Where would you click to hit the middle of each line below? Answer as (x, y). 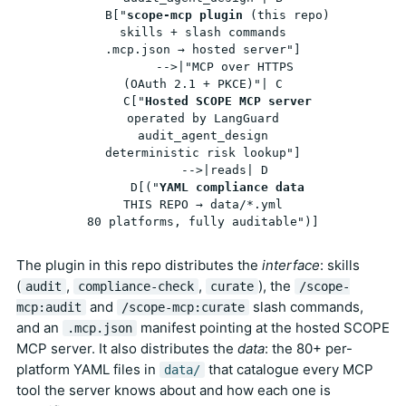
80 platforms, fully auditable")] (203, 221)
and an (39, 327)
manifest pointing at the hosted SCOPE (263, 327)
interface (291, 265)
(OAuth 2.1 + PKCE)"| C (203, 83)
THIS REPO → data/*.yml (203, 204)
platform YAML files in (88, 369)
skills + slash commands (203, 32)
